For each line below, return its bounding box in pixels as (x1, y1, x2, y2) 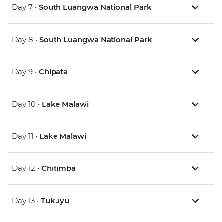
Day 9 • (12, 67, 39, 77)
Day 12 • (12, 164, 41, 173)
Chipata (39, 67, 68, 77)
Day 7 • (12, 2, 39, 12)
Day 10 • (12, 99, 42, 109)
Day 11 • (12, 131, 39, 141)
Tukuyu (41, 196, 69, 206)
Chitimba (41, 164, 76, 173)
